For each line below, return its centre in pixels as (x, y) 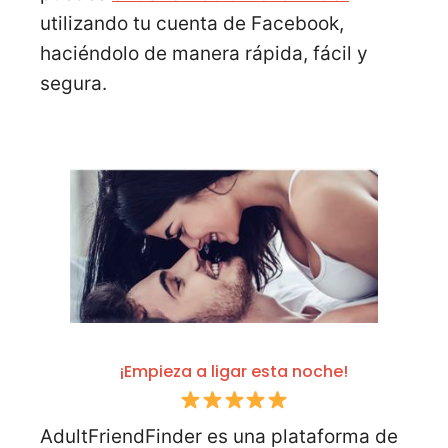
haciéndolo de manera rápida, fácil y (204, 54)
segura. (73, 84)
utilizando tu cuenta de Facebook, (192, 24)
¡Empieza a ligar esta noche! (234, 371)
